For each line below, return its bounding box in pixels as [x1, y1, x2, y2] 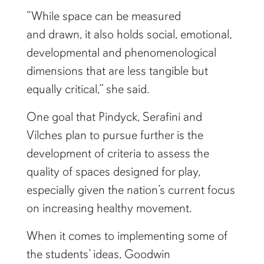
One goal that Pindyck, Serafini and [26, 109, 202, 125]
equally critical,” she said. [26, 81, 152, 97]
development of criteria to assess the [26, 146, 209, 161]
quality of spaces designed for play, [26, 164, 200, 180]
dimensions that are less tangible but [26, 63, 208, 79]
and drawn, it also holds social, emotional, [26, 27, 232, 42]
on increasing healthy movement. [26, 200, 194, 216]
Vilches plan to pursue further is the [26, 127, 203, 143]
